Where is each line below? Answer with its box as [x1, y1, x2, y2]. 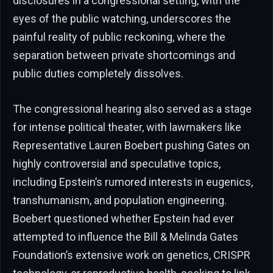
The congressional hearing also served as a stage [13, 102, 252, 116]
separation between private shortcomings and [13, 49, 235, 62]
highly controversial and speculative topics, [13, 157, 221, 171]
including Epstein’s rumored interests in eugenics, [13, 175, 253, 189]
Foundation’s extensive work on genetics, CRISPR [13, 249, 250, 262]
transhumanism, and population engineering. [13, 194, 227, 207]
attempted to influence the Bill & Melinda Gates [13, 230, 238, 244]
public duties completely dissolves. [13, 67, 183, 80]
